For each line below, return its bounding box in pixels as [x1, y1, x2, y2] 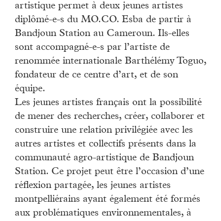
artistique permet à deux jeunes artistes [15, 1, 183, 12]
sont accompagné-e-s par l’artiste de [15, 43, 170, 53]
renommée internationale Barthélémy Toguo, [15, 57, 206, 67]
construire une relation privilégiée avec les [15, 126, 193, 136]
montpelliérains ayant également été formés [15, 195, 200, 205]
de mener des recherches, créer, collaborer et [15, 112, 205, 122]
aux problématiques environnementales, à [15, 209, 191, 219]
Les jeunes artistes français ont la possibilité [15, 98, 202, 109]
